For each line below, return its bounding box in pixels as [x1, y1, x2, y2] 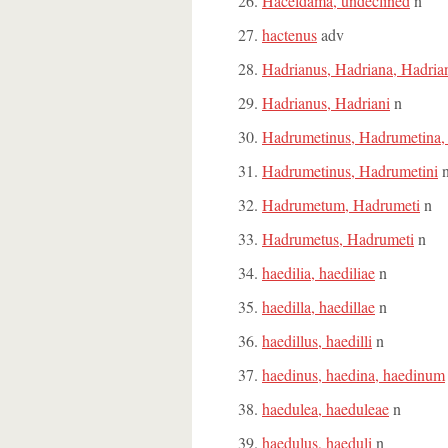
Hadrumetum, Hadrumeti [262, 194, 420, 215]
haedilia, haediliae [262, 262, 375, 283]
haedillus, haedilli [262, 330, 372, 351]
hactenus [262, 24, 317, 45]
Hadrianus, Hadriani [262, 92, 390, 113]
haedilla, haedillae [262, 296, 375, 317]
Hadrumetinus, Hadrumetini [262, 160, 438, 181]
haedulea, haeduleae [262, 398, 389, 419]
